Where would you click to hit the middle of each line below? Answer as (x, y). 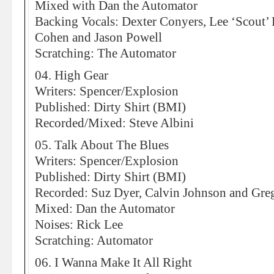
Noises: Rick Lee (79, 224)
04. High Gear (72, 75)
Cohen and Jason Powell (98, 37)
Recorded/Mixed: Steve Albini (114, 123)
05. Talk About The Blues (102, 145)
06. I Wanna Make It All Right (113, 262)
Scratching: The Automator (106, 53)
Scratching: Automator (94, 240)
